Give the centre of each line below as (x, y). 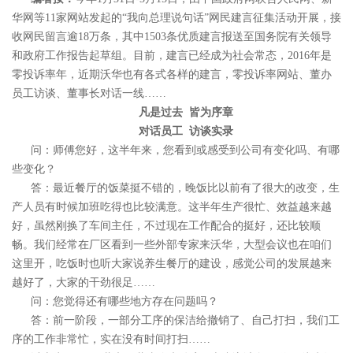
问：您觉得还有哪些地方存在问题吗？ (124, 301)
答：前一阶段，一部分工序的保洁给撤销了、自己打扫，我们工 (185, 320)
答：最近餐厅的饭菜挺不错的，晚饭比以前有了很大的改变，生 (185, 188)
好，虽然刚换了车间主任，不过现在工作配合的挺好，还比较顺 (166, 226)
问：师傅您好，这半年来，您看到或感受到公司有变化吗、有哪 (185, 150)
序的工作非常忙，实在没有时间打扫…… (111, 339)
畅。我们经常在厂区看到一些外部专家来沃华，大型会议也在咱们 (172, 245)
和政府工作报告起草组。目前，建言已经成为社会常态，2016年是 (172, 56)
